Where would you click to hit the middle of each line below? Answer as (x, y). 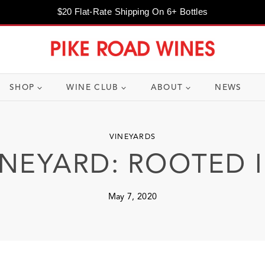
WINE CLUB (93, 87)
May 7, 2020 (132, 196)
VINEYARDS (132, 136)
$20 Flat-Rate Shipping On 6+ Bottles (132, 12)
